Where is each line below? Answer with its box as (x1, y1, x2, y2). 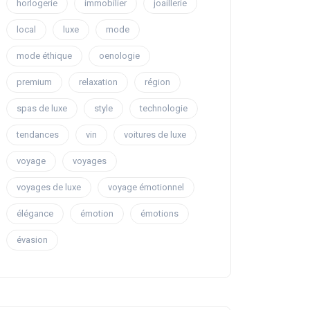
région (145, 77, 170, 87)
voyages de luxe (17, 182, 81, 192)
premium (17, 77, 52, 87)
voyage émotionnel (108, 182, 184, 192)
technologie (140, 103, 188, 113)
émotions (140, 208, 179, 219)
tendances (17, 129, 59, 140)
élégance (17, 208, 53, 219)
